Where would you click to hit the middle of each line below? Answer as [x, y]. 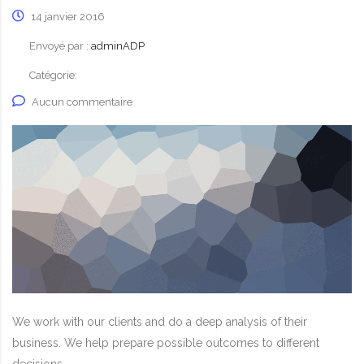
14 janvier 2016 [67, 16]
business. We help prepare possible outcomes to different [166, 343]
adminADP [118, 45]
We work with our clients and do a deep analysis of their [160, 322]
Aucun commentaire [82, 102]
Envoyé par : [60, 45]
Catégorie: [53, 75]
